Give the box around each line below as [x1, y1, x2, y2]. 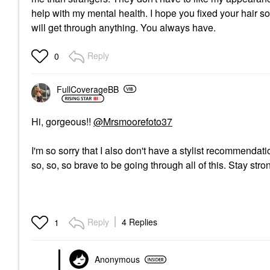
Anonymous [95, 253, 140, 265]
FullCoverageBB [57, 83, 119, 95]
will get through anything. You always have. [31, 20, 216, 34]
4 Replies [122, 216, 157, 228]
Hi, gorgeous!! [31, 115, 93, 128]
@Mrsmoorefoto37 [93, 115, 172, 128]
